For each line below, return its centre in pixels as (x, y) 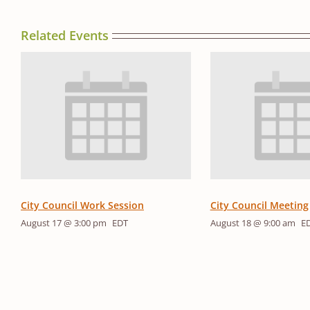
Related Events (65, 35)
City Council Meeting (259, 206)
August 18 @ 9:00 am (253, 223)
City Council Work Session (82, 206)
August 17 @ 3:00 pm (64, 223)
